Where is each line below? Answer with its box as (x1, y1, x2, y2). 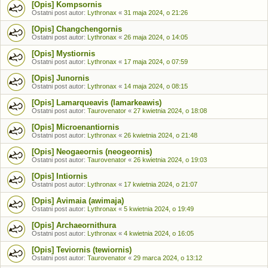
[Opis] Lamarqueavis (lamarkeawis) (32, 98, 162, 107)
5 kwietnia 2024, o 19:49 (124, 205, 194, 212)
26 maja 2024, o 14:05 (124, 33, 188, 41)
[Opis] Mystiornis (32, 49, 95, 58)
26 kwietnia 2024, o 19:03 (133, 156, 207, 163)
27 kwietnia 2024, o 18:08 (133, 107, 207, 114)
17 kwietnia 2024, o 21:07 (124, 181, 197, 188)
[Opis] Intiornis (32, 172, 87, 181)
